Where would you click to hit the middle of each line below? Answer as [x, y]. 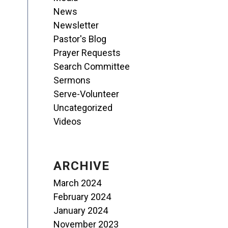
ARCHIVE [82, 166]
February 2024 [82, 197]
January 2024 [81, 210]
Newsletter [76, 25]
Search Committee [92, 66]
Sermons [72, 80]
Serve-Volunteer [87, 94]
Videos [68, 121]
